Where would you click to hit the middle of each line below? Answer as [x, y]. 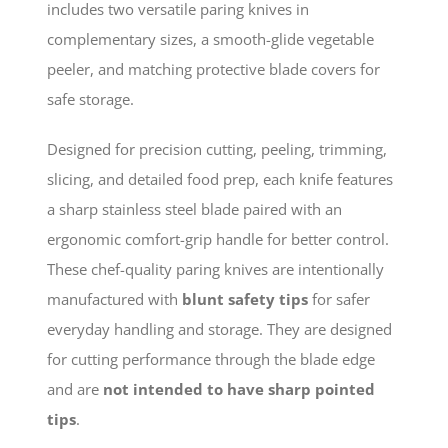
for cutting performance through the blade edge [210, 358]
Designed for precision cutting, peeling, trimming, [216, 148]
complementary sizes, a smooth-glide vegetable [210, 38]
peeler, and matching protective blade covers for [213, 68]
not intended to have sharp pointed [238, 388]
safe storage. [90, 98]
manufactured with [114, 298]
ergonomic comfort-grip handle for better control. [217, 238]
